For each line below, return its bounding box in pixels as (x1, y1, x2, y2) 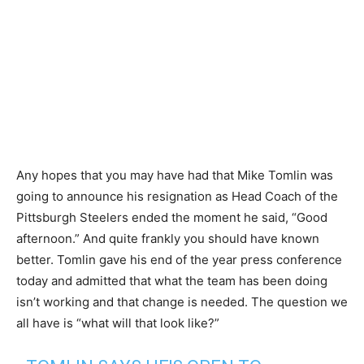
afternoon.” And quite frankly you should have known (16, 231, 319, 247)
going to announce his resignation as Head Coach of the (16, 188, 338, 205)
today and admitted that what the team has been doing (16, 273, 327, 289)
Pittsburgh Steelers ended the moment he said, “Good (16, 210, 327, 226)
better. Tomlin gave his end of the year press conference (16, 252, 342, 268)
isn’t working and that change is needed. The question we (16, 294, 348, 310)
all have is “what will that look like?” (16, 315, 219, 331)
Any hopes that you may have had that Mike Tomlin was (16, 167, 333, 184)
